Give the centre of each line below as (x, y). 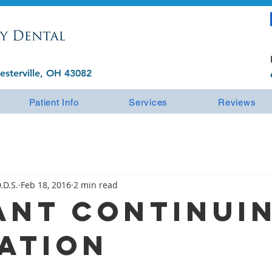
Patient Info (54, 102)
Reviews (237, 102)
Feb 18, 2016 (46, 185)
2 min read (96, 185)
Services (148, 102)
